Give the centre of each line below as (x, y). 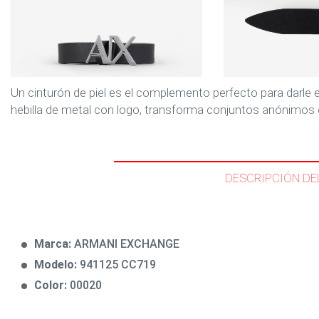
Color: (52, 285)
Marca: (54, 244)
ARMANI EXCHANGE (127, 244)
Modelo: (57, 265)
